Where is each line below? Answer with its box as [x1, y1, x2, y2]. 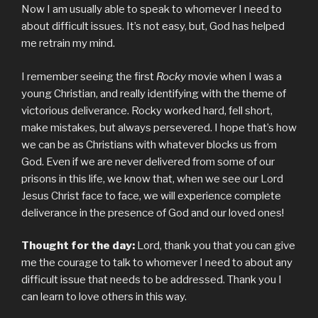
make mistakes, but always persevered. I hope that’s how [21, 121, 297, 134]
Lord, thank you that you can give [137, 239, 295, 253]
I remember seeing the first [21, 70, 156, 83]
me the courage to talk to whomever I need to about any [21, 256, 292, 270]
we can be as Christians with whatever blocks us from [21, 138, 277, 151]
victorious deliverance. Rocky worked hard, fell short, [21, 104, 273, 117]
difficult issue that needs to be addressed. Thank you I [21, 273, 282, 287]
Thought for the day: [21, 239, 137, 253]
